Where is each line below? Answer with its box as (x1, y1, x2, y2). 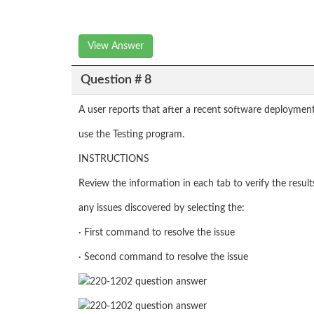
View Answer (88, 41, 144, 52)
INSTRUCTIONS (78, 154, 149, 165)
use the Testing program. (78, 130, 184, 140)
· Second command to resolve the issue (78, 252, 248, 263)
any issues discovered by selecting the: (78, 203, 245, 214)
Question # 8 (80, 73, 151, 86)
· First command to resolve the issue (78, 228, 235, 238)
